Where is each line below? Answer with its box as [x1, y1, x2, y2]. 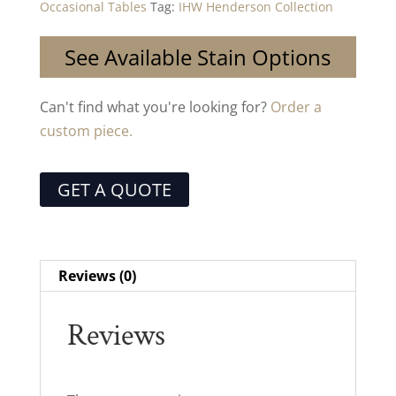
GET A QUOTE [57, 177, 171, 202]
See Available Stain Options [65, 42, 331, 72]
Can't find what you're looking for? [39, 96, 270, 117]
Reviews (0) [57, 265, 136, 286]
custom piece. [39, 120, 133, 141]
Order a [270, 96, 322, 117]
